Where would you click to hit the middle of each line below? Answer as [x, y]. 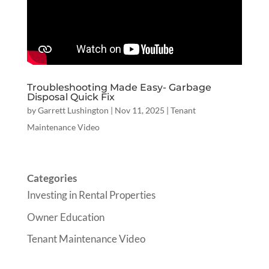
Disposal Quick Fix [71, 97]
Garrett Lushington [73, 110]
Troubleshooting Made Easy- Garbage [119, 87]
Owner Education [65, 217]
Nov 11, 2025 [139, 110]
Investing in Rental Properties [91, 195]
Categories [52, 178]
